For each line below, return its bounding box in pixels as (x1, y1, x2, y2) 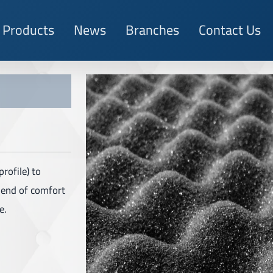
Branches (125, 17, 179, 43)
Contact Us (198, 17, 261, 43)
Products (2, 17, 54, 43)
